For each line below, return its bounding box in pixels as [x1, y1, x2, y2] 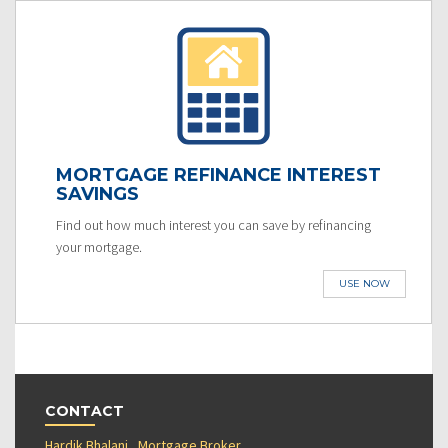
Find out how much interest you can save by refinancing [56, 215, 371, 234]
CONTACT [45, 401, 124, 420]
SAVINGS [56, 182, 139, 205]
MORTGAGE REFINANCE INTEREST [56, 163, 381, 186]
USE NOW [339, 276, 390, 290]
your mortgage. [56, 237, 142, 256]
